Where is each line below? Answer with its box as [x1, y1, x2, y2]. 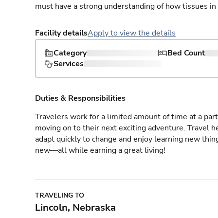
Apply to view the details [88, 28, 176, 38]
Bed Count [167, 48, 205, 58]
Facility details [35, 28, 88, 38]
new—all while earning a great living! [35, 145, 165, 156]
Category [54, 48, 87, 58]
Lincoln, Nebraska [35, 201, 116, 214]
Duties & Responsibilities [35, 93, 126, 104]
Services [54, 58, 84, 69]
